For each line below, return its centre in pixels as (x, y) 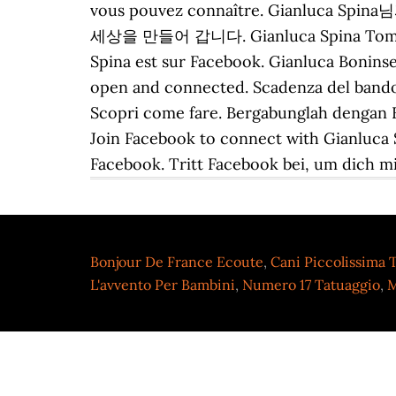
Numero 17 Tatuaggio (311, 285)
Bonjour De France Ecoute (177, 262)
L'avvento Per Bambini (163, 285)
